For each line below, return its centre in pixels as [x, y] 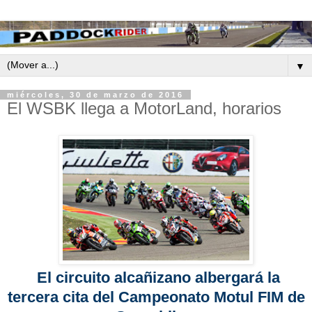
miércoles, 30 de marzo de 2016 [95, 95]
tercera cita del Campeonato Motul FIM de [156, 297]
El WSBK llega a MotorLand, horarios [144, 109]
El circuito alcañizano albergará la [156, 277]
